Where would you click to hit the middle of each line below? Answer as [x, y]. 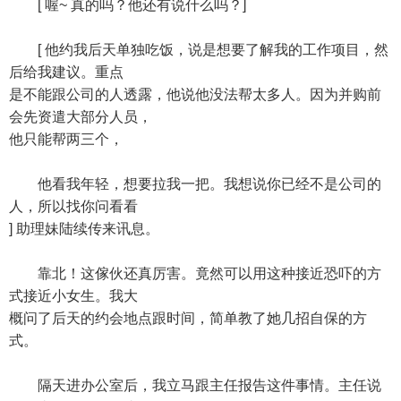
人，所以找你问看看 [73, 206]
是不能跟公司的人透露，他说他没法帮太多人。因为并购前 [195, 94]
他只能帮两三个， [66, 139]
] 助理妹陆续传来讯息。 [84, 229]
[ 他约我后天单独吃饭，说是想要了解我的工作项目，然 [199, 50]
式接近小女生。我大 [73, 296]
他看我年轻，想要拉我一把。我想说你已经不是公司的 [195, 184]
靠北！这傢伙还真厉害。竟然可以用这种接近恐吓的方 [195, 273]
